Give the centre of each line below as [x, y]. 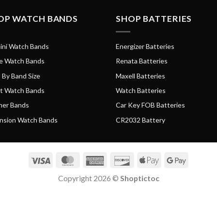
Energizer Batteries [145, 46]
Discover [146, 159]
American [120, 159]
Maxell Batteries [140, 76]
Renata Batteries [142, 61]
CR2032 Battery [140, 120]
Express [117, 171]
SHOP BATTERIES [154, 18]
